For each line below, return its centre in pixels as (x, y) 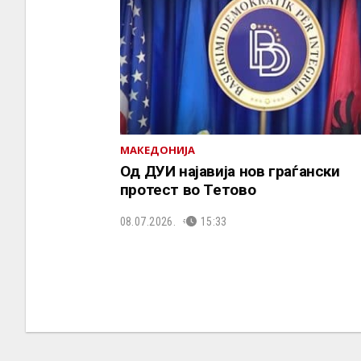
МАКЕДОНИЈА (158, 149)
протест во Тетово (188, 189)
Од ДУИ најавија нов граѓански (230, 171)
